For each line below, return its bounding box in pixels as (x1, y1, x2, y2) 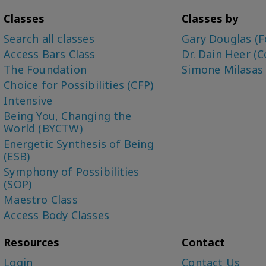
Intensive (4, 93, 53, 108)
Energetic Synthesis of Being (4, 137, 154, 151)
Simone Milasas (182, 62, 263, 77)
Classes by (182, 11, 239, 26)
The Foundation (4, 62, 87, 77)
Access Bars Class (4, 47, 96, 62)
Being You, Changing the (4, 109, 131, 123)
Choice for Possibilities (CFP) (4, 78, 154, 93)
